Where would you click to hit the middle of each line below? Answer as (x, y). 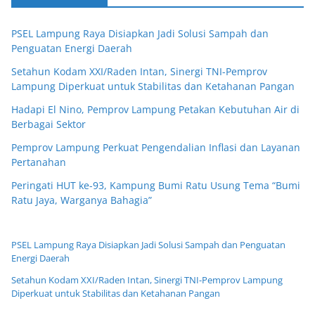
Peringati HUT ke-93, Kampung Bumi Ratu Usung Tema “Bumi (156, 186)
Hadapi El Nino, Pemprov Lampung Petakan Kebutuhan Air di (155, 110)
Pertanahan (39, 162)
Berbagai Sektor (49, 124)
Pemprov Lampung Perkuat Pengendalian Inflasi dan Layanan (156, 148)
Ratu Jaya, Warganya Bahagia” (82, 200)
